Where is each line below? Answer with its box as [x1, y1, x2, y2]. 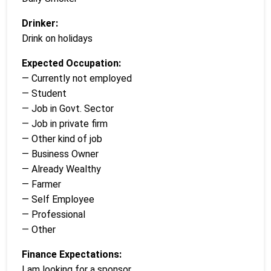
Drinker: [22, 17, 58, 29]
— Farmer [22, 178, 61, 190]
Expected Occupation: [22, 57, 121, 69]
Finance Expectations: [22, 248, 122, 260]
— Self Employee [22, 193, 94, 205]
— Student [22, 87, 67, 99]
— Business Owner [22, 148, 99, 160]
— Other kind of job [22, 132, 102, 145]
